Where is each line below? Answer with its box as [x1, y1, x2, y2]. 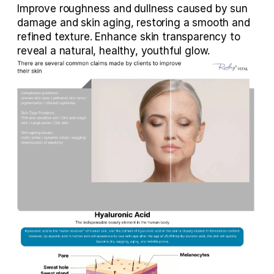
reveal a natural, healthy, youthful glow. [17, 44, 210, 57]
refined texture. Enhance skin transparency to [17, 30, 240, 43]
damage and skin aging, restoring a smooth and [17, 16, 250, 29]
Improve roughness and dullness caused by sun [17, 2, 248, 15]
